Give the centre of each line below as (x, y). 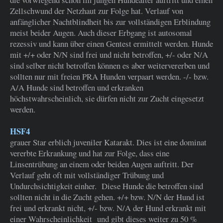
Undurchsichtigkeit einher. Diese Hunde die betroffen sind (107, 186)
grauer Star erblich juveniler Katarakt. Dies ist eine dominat (108, 142)
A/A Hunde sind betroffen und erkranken (77, 88)
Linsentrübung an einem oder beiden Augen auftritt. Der (102, 164)
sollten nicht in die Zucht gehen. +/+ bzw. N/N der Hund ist (107, 197)
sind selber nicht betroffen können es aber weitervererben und (110, 66)
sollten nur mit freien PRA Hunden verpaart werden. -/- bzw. (109, 77)
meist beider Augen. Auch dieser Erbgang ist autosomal (101, 33)
